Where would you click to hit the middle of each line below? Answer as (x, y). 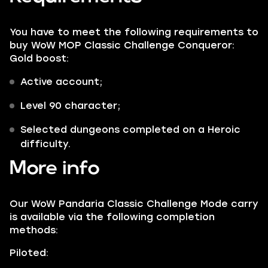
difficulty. (45, 144)
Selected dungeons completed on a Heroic (130, 130)
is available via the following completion (112, 217)
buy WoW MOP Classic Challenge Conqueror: (122, 45)
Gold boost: (39, 58)
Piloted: (29, 253)
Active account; (61, 82)
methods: (34, 230)
